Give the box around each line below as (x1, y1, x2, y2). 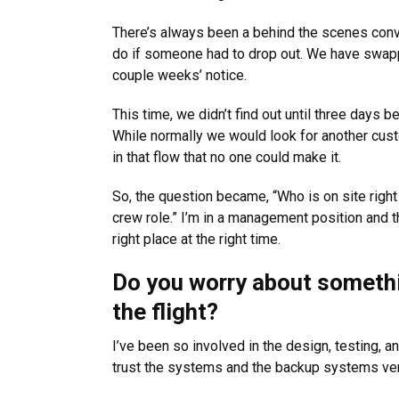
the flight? (112, 298, 218, 325)
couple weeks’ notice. (112, 67, 247, 84)
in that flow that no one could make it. (112, 149, 341, 166)
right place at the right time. (112, 231, 281, 248)
